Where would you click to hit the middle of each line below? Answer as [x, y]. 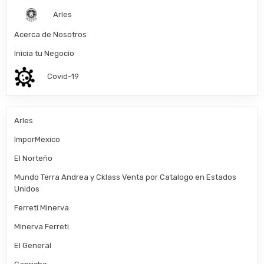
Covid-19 [63, 77]
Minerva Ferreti [42, 226]
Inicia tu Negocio [44, 53]
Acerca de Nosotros [51, 34]
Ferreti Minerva [42, 207]
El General [33, 245]
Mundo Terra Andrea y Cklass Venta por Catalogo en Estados [126, 177]
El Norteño [34, 158]
